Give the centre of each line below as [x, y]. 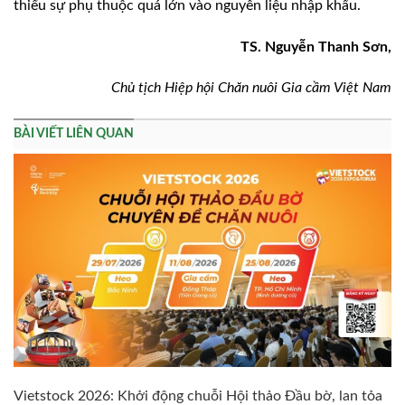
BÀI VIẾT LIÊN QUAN [74, 134]
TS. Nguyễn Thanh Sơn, [316, 47]
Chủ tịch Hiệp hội [165, 88]
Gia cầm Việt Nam [336, 88]
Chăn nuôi [250, 88]
